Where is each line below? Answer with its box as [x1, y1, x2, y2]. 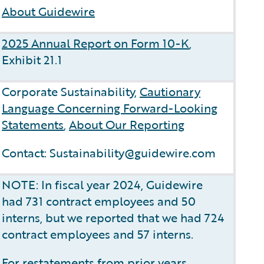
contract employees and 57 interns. [2, 225, 193, 243]
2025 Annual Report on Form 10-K [2, 34, 189, 52]
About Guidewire [2, 2, 95, 20]
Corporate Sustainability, [2, 82, 140, 100]
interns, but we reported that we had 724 [2, 209, 224, 226]
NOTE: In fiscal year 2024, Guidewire [2, 176, 203, 193]
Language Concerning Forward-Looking [2, 99, 217, 117]
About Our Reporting [69, 115, 184, 133]
